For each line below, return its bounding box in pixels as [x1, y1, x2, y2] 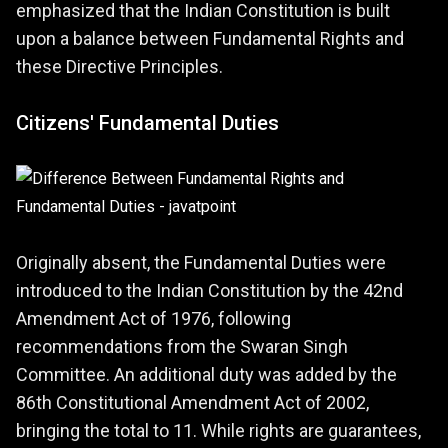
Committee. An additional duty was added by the [16, 363, 397, 385]
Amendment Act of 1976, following [16, 307, 291, 329]
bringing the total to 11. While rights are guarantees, [16, 419, 421, 441]
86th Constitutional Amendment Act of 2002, [16, 391, 369, 413]
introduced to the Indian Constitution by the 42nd [16, 279, 403, 301]
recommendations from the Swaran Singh [16, 335, 348, 357]
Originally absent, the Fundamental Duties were [16, 251, 386, 273]
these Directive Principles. [16, 55, 223, 77]
